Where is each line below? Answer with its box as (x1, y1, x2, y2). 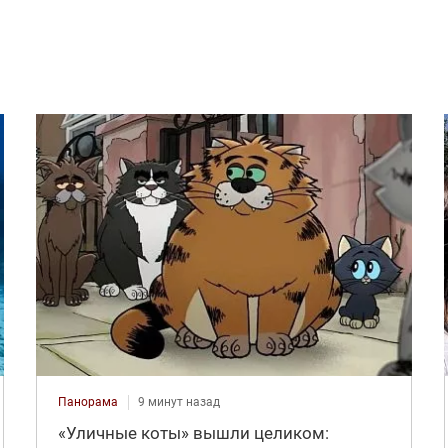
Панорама (57, 394, 118, 409)
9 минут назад (137, 394, 220, 409)
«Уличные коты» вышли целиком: (57, 422, 329, 443)
